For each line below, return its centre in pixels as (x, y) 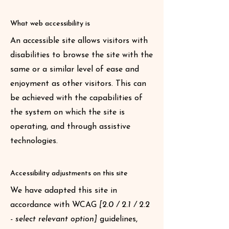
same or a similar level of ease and (75, 70)
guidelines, (117, 219)
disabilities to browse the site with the (82, 55)
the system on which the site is (67, 112)
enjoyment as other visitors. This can (78, 84)
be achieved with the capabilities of (76, 98)
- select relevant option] (54, 219)
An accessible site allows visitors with (79, 41)
